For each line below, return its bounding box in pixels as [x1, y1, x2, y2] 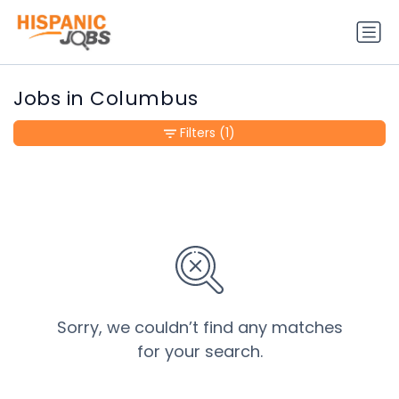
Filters [180, 124, 216, 142]
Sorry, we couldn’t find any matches [56, 316, 343, 339]
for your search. [136, 340, 263, 363]
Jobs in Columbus [13, 85, 199, 113]
